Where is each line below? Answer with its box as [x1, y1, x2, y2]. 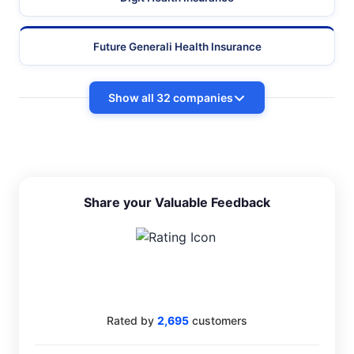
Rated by [107, 314, 157, 328]
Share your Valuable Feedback [84, 194, 270, 211]
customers [189, 314, 247, 328]
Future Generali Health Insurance [92, 40, 262, 54]
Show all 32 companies [108, 91, 233, 105]
